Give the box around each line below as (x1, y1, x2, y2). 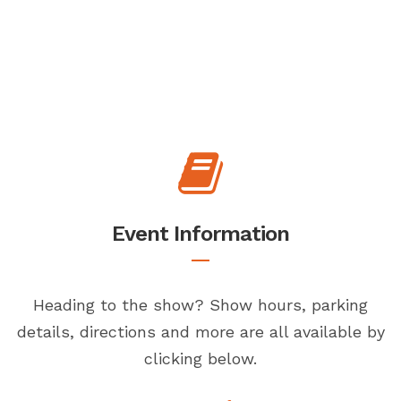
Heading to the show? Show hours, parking (33, 294, 368, 314)
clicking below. (144, 348, 257, 368)
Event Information (112, 220, 289, 246)
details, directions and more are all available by (16, 321, 385, 341)
